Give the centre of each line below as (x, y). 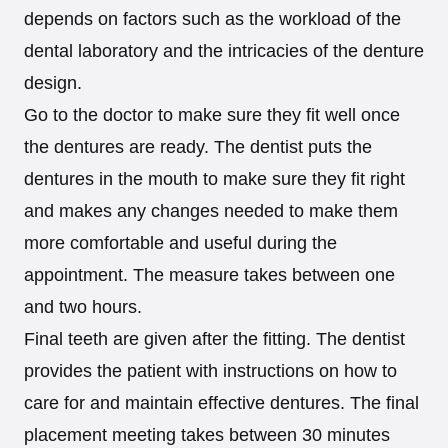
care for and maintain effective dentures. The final (221, 403)
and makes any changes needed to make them (211, 211)
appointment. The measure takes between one (209, 275)
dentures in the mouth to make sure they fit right (214, 179)
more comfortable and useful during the (180, 243)
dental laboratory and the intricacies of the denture (224, 51)
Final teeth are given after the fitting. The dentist (214, 339)
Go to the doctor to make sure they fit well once (212, 115)
